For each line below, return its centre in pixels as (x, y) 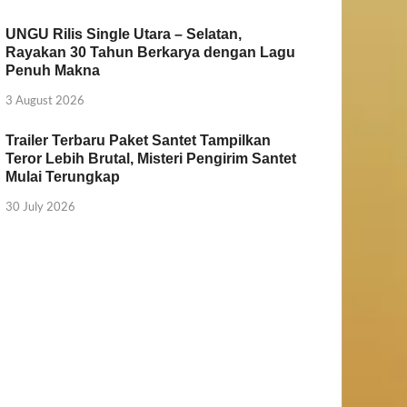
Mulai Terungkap (63, 176)
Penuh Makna (53, 71)
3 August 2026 (45, 99)
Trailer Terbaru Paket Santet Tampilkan (139, 140)
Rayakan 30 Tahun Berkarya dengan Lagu (151, 53)
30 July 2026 (41, 206)
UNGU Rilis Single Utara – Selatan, (124, 35)
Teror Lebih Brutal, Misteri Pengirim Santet (151, 158)
